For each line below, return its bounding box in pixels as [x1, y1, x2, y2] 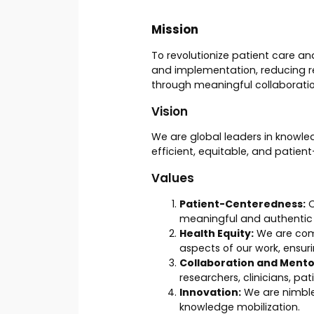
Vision [151, 102, 188, 120]
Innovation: [179, 285, 241, 300]
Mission [151, 21, 198, 39]
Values [151, 170, 194, 187]
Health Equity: [179, 226, 254, 241]
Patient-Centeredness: [179, 197, 306, 212]
